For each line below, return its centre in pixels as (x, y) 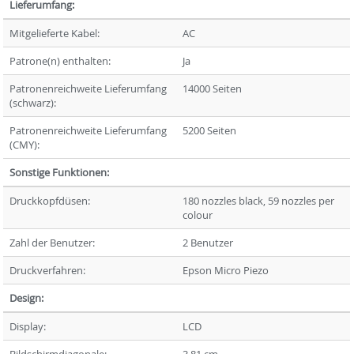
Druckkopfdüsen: (50, 201)
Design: (27, 298)
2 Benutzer (208, 243)
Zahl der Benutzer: (53, 243)
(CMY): (25, 145)
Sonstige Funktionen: (60, 172)
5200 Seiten (210, 130)
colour (198, 215)
